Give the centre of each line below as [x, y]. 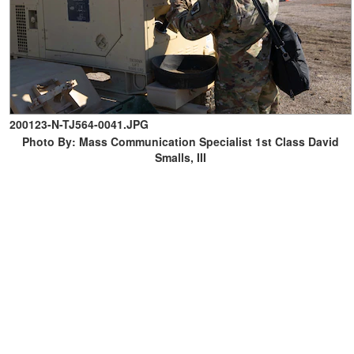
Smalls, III [181, 157]
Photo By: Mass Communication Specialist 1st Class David [181, 141]
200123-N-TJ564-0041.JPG [79, 124]
